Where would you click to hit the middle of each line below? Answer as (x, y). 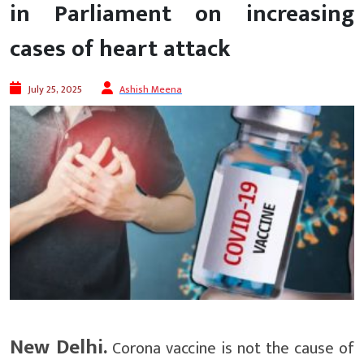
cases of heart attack (120, 50)
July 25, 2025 (55, 90)
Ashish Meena (151, 90)
